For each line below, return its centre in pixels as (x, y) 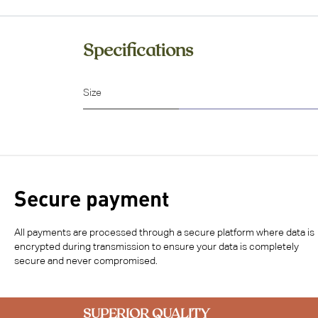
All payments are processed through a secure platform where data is (164, 233)
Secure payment (92, 198)
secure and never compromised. (86, 262)
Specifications (138, 50)
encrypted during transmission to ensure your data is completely (157, 247)
